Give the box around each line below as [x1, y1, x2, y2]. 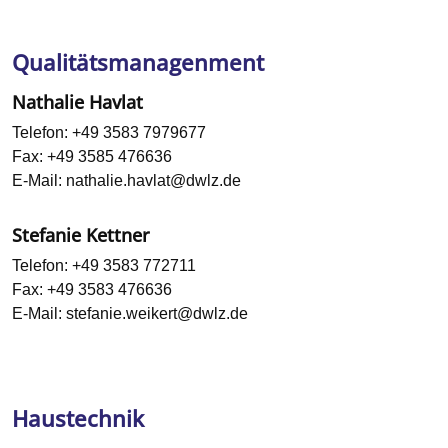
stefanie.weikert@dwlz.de [66, 305, 248, 323]
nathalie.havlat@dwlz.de [66, 172, 241, 190]
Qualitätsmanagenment [12, 47, 264, 79]
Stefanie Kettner [12, 223, 150, 248]
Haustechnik [12, 403, 144, 435]
